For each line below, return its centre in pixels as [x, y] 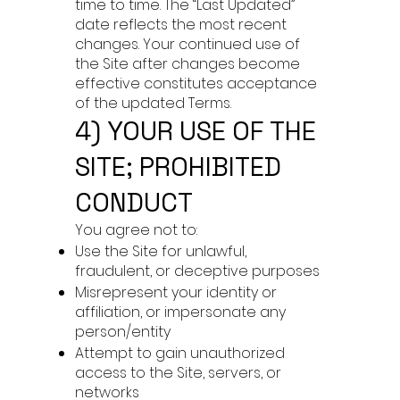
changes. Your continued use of [187, 44]
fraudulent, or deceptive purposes [197, 271]
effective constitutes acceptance [196, 83]
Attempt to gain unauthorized [180, 353]
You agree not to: [136, 230]
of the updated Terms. [153, 103]
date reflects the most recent [181, 25]
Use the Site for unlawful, [161, 251]
